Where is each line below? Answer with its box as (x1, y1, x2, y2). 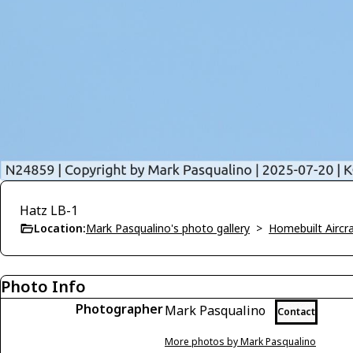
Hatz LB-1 (20, 202, 78, 220)
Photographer (76, 300, 163, 318)
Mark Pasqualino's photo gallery (86, 221, 250, 236)
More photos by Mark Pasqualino (165, 335, 316, 349)
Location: (34, 221, 86, 236)
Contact (277, 305, 315, 319)
